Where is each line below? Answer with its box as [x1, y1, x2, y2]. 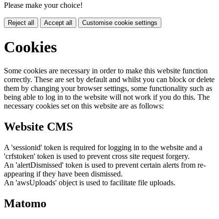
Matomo [4, 197, 46, 210]
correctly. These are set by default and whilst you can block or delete [4, 75, 215, 84]
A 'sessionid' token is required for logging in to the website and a [4, 143, 202, 152]
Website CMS [4, 120, 73, 133]
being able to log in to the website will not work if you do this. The [4, 93, 210, 102]
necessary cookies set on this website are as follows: [4, 102, 164, 110]
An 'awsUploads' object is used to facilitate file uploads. [4, 178, 175, 187]
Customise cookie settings [82, 19, 157, 26]
